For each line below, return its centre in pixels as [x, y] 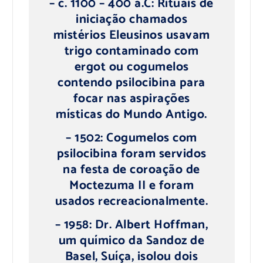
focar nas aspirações [131, 98]
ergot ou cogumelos [131, 67]
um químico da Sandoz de [131, 241]
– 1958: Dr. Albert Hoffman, [131, 225]
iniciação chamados [131, 19]
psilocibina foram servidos [131, 154]
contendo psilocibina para [131, 82]
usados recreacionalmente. [131, 201]
